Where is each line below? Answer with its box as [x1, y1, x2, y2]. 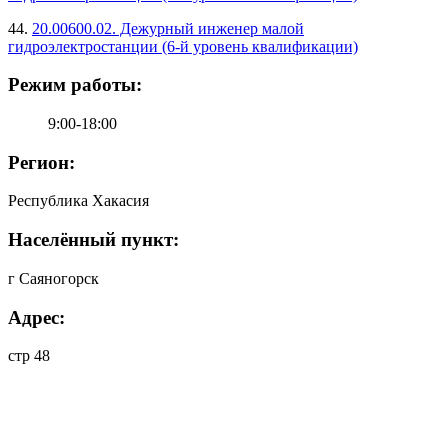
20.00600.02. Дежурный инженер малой [32, 19, 304, 37]
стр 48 [8, 347, 50, 365]
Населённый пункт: [8, 229, 179, 251]
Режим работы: [8, 74, 142, 96]
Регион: [8, 151, 75, 173]
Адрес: [8, 306, 65, 328]
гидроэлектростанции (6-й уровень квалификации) [8, 37, 358, 55]
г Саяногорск [8, 269, 99, 287]
